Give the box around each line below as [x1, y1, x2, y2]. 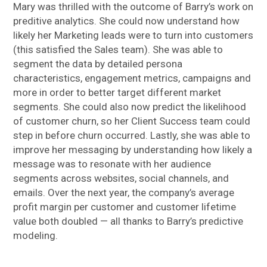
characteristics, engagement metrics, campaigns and [13, 72, 252, 85]
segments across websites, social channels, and [13, 172, 229, 185]
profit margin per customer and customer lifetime [13, 201, 237, 213]
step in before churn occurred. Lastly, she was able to [13, 129, 251, 142]
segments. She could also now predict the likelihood [13, 101, 247, 113]
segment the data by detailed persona [13, 58, 183, 70]
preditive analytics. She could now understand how [13, 15, 240, 27]
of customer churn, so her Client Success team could [13, 115, 251, 128]
